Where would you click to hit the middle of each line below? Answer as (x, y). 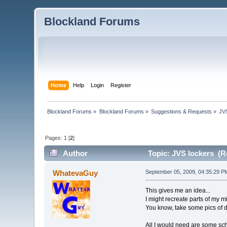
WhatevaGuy (75, 173)
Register (121, 85)
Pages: (55, 138)
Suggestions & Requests (182, 111)
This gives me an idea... (178, 191)
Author (75, 154)
